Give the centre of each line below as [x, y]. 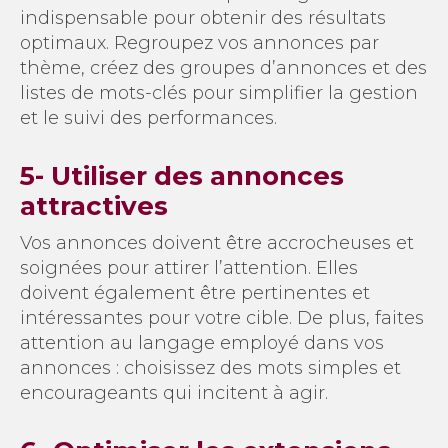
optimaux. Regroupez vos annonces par [199, 42]
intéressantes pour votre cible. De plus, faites [222, 317]
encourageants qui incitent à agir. [174, 392]
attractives [94, 205]
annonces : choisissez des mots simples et [210, 367]
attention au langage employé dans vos [202, 342]
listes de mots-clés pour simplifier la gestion [219, 92]
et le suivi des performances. [148, 117]
